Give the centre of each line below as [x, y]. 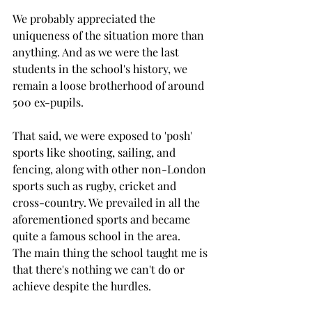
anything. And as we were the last [97, 52]
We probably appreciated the [85, 18]
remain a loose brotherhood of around [110, 85]
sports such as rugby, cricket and [96, 185]
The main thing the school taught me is [111, 252]
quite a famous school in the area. [98, 235]
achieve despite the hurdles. [83, 286]
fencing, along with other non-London [111, 169]
